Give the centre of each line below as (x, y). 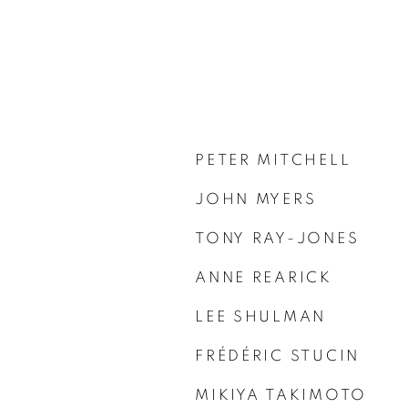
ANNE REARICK (264, 277)
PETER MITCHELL (273, 159)
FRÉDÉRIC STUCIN (277, 355)
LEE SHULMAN (261, 316)
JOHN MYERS (256, 199)
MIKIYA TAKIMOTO (281, 394)
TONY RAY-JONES (277, 238)
